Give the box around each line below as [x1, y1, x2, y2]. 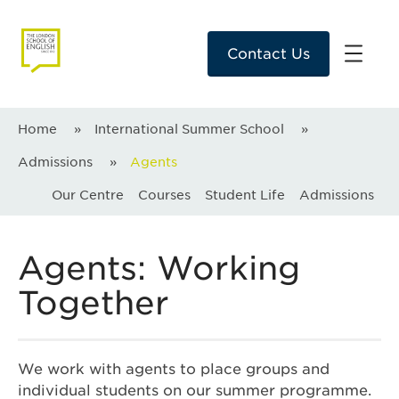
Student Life [205, 187, 285, 203]
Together [18, 283, 169, 323]
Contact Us [227, 45, 310, 63]
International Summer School [94, 121, 284, 137]
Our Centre [52, 187, 124, 203]
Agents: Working [18, 248, 300, 289]
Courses [138, 187, 191, 203]
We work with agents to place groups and [18, 361, 330, 379]
